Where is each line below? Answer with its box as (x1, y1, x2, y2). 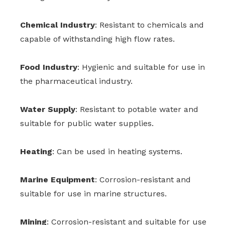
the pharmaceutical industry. (20, 76, 133, 86)
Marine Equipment (20, 175, 95, 185)
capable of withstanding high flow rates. (20, 34, 175, 44)
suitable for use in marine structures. (20, 189, 167, 199)
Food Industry (20, 62, 77, 72)
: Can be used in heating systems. (52, 147, 182, 157)
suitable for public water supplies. (20, 119, 154, 129)
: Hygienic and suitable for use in (77, 62, 205, 72)
